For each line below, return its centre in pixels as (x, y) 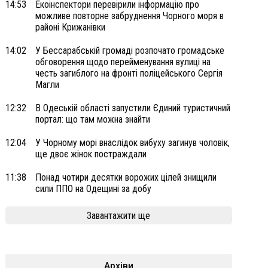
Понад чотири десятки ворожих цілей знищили (126, 177)
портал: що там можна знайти (92, 119)
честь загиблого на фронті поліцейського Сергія (129, 73)
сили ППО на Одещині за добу (93, 189)
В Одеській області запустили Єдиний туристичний (133, 108)
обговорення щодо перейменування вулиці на (123, 62)
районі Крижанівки (70, 27)
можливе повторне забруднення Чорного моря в (129, 16)
